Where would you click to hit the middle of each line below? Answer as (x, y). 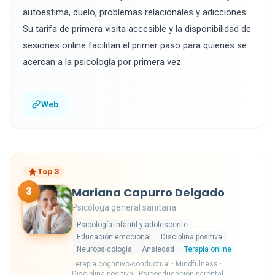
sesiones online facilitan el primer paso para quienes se (135, 45)
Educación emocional (114, 237)
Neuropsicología (104, 249)
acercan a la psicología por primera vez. (103, 62)
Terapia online (208, 249)
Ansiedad (158, 249)
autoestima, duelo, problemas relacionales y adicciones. (135, 12)
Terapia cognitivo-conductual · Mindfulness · (147, 264)
